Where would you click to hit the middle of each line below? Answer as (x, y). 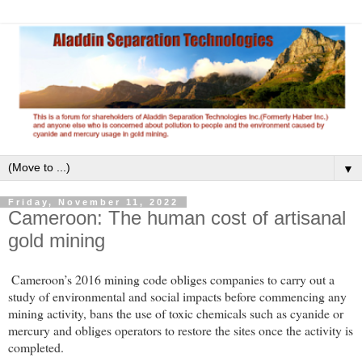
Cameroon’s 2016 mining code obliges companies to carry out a (173, 280)
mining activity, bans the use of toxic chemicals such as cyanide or (176, 314)
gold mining (57, 241)
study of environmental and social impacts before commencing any (177, 297)
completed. (36, 347)
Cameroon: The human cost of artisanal (177, 218)
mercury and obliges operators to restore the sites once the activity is (181, 330)
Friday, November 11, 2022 (93, 202)
